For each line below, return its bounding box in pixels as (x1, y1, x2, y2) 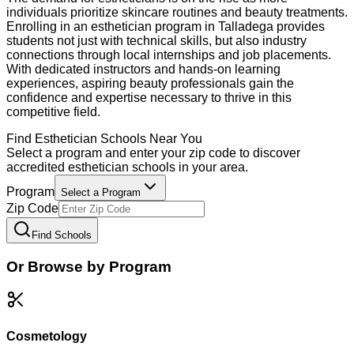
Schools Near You (97, 131, 202, 145)
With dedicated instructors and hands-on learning (6, 62, 281, 76)
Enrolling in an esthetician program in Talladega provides (6, 19, 325, 33)
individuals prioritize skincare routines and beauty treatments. (6, 5, 348, 19)
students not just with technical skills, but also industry (6, 33, 307, 47)
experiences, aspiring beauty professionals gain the (6, 76, 294, 90)
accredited (6, 160, 68, 174)
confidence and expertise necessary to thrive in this (6, 90, 292, 104)
